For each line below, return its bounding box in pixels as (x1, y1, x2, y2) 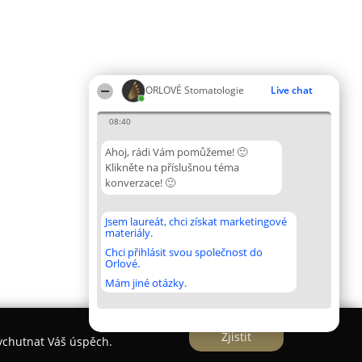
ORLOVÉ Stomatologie (145, 83, 244, 97)
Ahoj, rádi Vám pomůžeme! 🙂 (105, 145, 247, 159)
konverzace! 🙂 (105, 175, 175, 190)
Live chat (271, 83, 313, 97)
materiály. (105, 225, 153, 240)
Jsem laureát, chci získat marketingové (105, 214, 287, 229)
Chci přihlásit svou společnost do (105, 245, 263, 259)
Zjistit (221, 328, 251, 344)
